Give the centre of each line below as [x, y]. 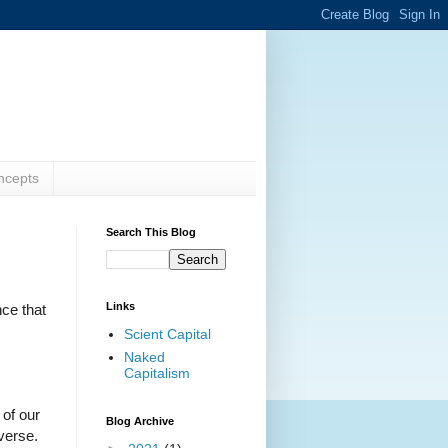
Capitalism [156, 373]
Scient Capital [167, 334]
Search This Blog [151, 231]
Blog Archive [140, 420]
